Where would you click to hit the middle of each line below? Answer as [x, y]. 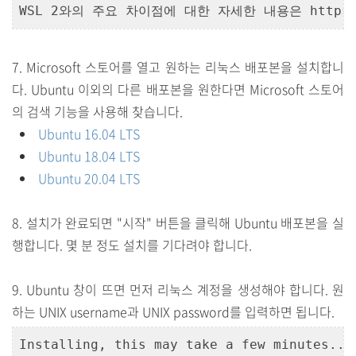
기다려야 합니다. [207, 245]
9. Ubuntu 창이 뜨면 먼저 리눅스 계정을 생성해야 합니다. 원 [178, 289]
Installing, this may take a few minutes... [186, 344]
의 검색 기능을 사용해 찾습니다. [97, 111]
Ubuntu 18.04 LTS [89, 156]
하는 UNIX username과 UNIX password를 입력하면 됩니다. [173, 311]
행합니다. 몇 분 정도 [68, 245]
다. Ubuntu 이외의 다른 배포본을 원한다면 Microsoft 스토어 [178, 89]
